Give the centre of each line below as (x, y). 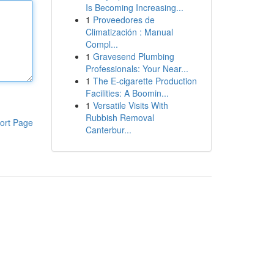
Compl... (102, 44)
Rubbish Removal (120, 117)
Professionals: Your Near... (137, 68)
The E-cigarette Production (145, 81)
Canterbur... (108, 130)
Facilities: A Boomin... (127, 93)
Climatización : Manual (129, 32)
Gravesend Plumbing (133, 56)
